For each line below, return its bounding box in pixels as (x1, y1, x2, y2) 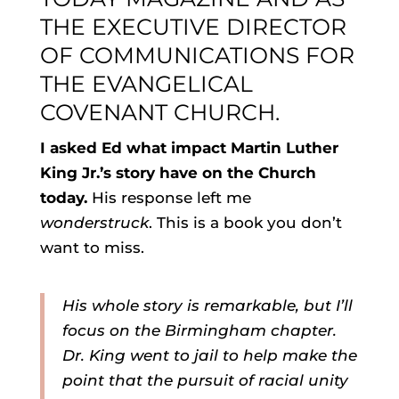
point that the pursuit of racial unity (61, 371, 348, 390)
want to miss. (39, 239, 144, 257)
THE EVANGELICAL (39, 70, 253, 98)
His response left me (91, 189, 251, 208)
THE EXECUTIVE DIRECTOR (39, 13, 346, 41)
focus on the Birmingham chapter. (61, 322, 337, 340)
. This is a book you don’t (148, 214, 342, 232)
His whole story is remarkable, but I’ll (61, 297, 353, 315)
